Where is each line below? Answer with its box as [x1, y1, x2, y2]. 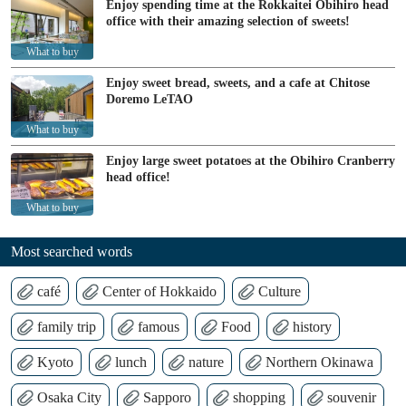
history [293, 319, 332, 335]
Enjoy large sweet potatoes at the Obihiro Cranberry [106, 154, 395, 169]
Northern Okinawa [266, 354, 373, 371]
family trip [37, 319, 96, 335]
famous [138, 319, 179, 335]
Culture [258, 284, 301, 300]
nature [188, 354, 224, 371]
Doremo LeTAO [106, 92, 193, 107]
